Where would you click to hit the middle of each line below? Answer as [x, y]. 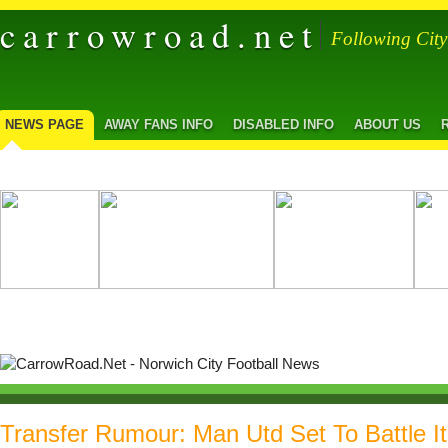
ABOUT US [387, 124]
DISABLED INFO [283, 124]
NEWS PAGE [44, 124]
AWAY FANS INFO [158, 124]
